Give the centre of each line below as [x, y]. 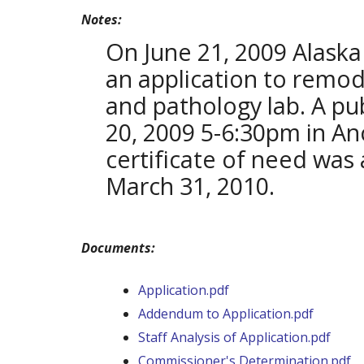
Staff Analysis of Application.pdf [234, 337]
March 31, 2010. [190, 185]
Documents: [118, 247]
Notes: [102, 19]
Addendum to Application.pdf [226, 313]
